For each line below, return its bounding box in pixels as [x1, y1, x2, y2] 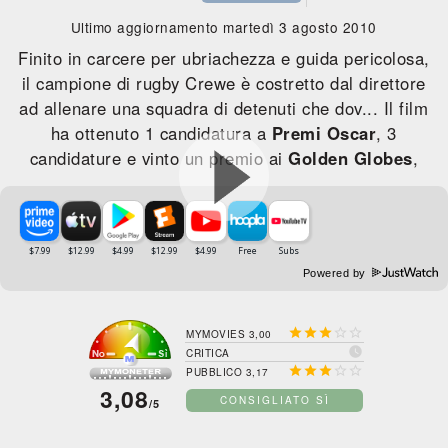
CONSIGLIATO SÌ [219, 393, 330, 407]
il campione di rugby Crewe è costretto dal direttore [21, 71, 426, 95]
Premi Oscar [271, 121, 377, 145]
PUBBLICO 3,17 [186, 365, 269, 379]
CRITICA [186, 346, 230, 360]
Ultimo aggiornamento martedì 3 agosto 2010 [70, 17, 377, 37]
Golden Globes [288, 146, 413, 170]
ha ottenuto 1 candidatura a [50, 121, 272, 145]
